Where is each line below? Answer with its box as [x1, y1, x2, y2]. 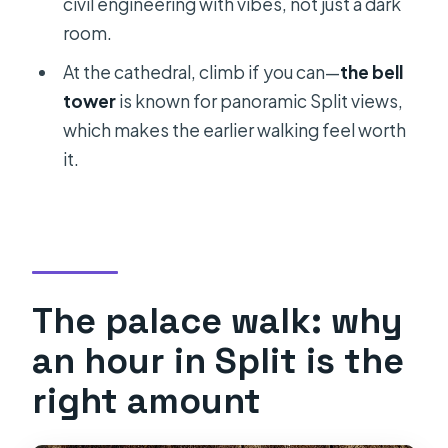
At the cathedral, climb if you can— [62, 60, 340, 83]
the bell [339, 60, 403, 83]
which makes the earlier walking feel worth [62, 118, 406, 141]
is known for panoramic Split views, [115, 89, 403, 112]
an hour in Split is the [32, 338, 405, 384]
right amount [32, 378, 262, 424]
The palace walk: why [32, 298, 404, 344]
